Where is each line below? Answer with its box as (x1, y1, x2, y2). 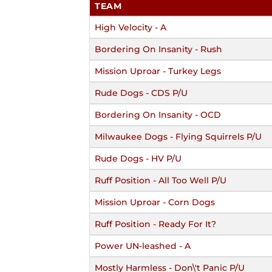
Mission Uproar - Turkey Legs (95, 65, 221, 76)
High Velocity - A (95, 21, 166, 33)
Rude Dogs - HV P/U (95, 152, 182, 164)
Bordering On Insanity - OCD (95, 109, 221, 120)
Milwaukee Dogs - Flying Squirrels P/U (95, 131, 262, 142)
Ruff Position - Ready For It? (95, 218, 216, 229)
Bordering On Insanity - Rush (95, 43, 222, 55)
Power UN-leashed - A (95, 240, 191, 251)
